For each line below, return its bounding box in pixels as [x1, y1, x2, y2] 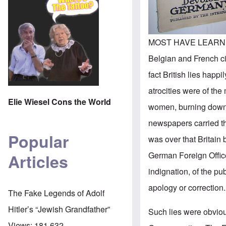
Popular [8, 130, 69, 153]
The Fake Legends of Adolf [8, 187, 104, 199]
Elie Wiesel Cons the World [8, 95, 111, 107]
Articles [8, 150, 68, 174]
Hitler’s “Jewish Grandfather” [8, 203, 110, 215]
